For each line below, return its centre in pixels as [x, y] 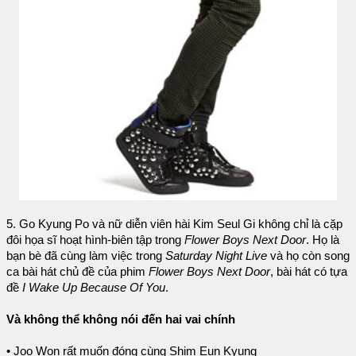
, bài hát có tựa [309, 271]
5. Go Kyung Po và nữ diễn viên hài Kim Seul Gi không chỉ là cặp [174, 224]
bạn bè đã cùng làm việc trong [86, 255]
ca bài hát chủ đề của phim [77, 271]
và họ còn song [308, 255]
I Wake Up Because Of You [94, 287]
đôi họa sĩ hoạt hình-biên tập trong [95, 240]
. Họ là [323, 240]
